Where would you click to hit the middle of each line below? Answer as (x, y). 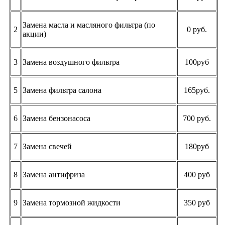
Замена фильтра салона (62, 90)
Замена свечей (47, 146)
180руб (197, 146)
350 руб (197, 202)
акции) (34, 34)
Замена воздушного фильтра (71, 62)
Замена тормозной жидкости (72, 202)
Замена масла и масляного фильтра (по (89, 25)
